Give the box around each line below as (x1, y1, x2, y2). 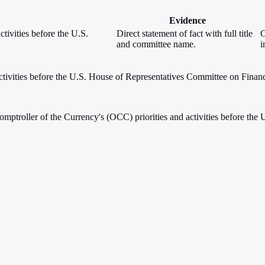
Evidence (169, 15, 206, 26)
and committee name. (117, 39, 196, 50)
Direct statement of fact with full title (117, 28, 253, 39)
